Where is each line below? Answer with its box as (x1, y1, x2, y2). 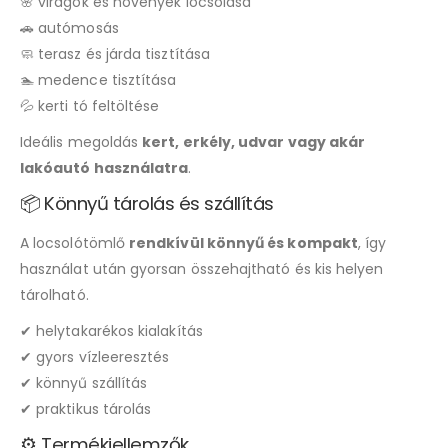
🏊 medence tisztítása (20, 69, 177, 90)
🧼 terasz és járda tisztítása (20, 43, 210, 64)
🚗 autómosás (20, 17, 119, 38)
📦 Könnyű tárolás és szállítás (20, 190, 274, 216)
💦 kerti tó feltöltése (20, 95, 160, 116)
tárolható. (20, 284, 89, 305)
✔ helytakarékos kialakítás (20, 320, 203, 341)
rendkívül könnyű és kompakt (129, 232, 358, 253)
